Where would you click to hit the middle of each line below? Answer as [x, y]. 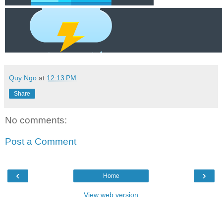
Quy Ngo [23, 78]
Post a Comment [41, 142]
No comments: [36, 120]
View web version [111, 194]
